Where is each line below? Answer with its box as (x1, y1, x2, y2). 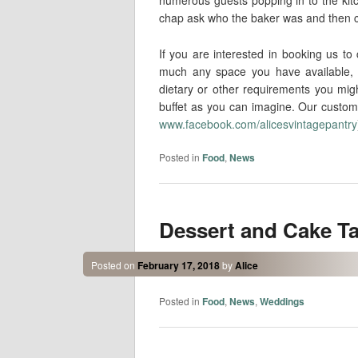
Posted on (90, 257, 137, 272)
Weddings (259, 294, 304, 309)
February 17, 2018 (137, 257, 220, 272)
